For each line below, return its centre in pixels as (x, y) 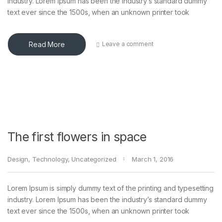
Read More (47, 44)
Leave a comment (128, 44)
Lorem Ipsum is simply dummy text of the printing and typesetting (111, 188)
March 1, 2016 (153, 159)
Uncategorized (94, 159)
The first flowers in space (77, 137)
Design (18, 159)
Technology (50, 159)
